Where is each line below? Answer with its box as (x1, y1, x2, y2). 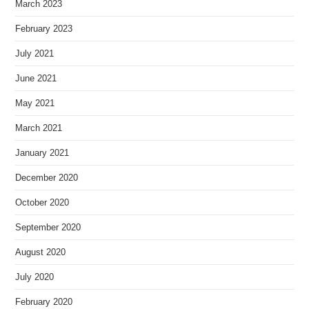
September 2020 (15, 222, 81, 233)
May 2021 (15, 98, 55, 109)
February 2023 (15, 23, 73, 34)
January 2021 (15, 148, 70, 159)
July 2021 (15, 48, 54, 59)
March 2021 (15, 123, 63, 134)
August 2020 (15, 247, 66, 258)
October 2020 (15, 197, 70, 208)
